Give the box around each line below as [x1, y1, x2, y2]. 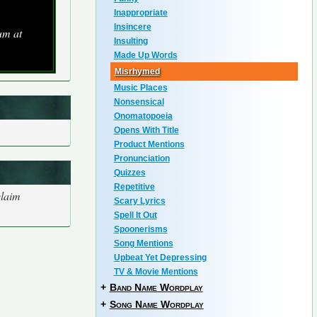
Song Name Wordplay [109, 299, 204, 310]
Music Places [113, 83, 168, 93]
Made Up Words [113, 50, 178, 60]
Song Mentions [113, 238, 173, 248]
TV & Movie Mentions [113, 267, 198, 277]
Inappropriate [113, 8, 168, 18]
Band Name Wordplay [109, 282, 203, 293]
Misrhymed [114, 67, 160, 76]
